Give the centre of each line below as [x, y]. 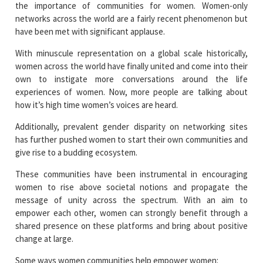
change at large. [45, 238]
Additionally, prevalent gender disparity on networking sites [131, 126]
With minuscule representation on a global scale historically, [131, 53]
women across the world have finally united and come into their [131, 66]
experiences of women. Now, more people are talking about [131, 92]
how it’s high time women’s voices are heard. [97, 104]
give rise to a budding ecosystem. [77, 152]
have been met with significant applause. [90, 31]
